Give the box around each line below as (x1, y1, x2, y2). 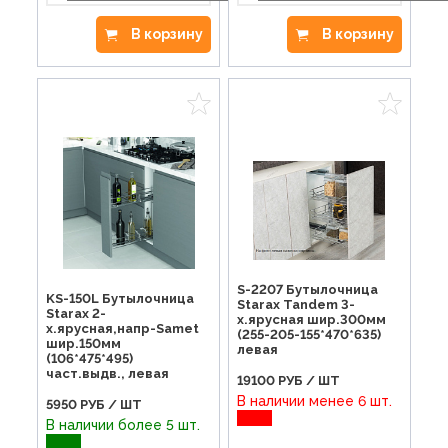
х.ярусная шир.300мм (236, 311, 386, 327)
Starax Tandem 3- (236, 296, 355, 312)
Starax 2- (46, 305, 107, 321)
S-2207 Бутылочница (236, 281, 378, 297)
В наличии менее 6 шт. (236, 392, 396, 409)
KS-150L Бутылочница (46, 290, 195, 306)
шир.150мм (46, 335, 122, 351)
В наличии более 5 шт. (46, 416, 205, 433)
